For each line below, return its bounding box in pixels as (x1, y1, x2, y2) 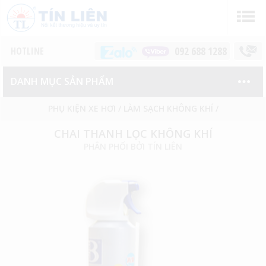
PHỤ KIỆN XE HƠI (47, 103, 116, 114)
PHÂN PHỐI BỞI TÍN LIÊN (84, 141, 182, 152)
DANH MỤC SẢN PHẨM (11, 75, 114, 88)
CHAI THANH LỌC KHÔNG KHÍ (53, 126, 213, 141)
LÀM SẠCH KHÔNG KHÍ (123, 103, 216, 114)
